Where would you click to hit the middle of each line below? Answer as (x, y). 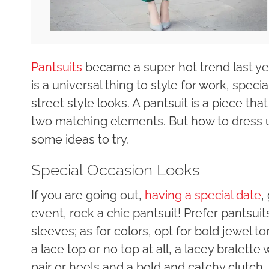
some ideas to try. (80, 139)
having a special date (203, 195)
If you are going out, (88, 195)
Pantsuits (57, 67)
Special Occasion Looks (115, 169)
